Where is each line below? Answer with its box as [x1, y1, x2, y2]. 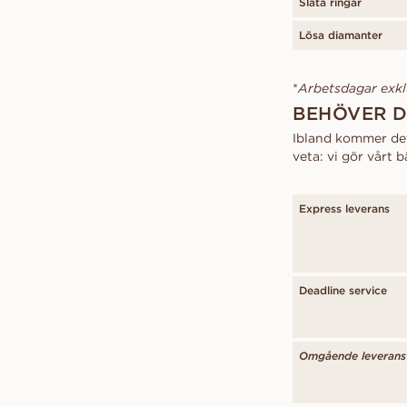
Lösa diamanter [299, 28, 382, 42]
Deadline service [299, 283, 387, 297]
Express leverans [299, 202, 390, 215]
